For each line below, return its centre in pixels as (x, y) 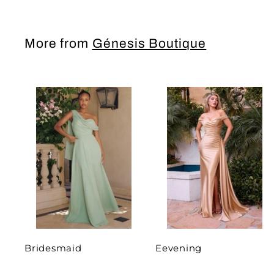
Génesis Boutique (149, 44)
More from (58, 44)
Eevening (179, 248)
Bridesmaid (53, 248)
